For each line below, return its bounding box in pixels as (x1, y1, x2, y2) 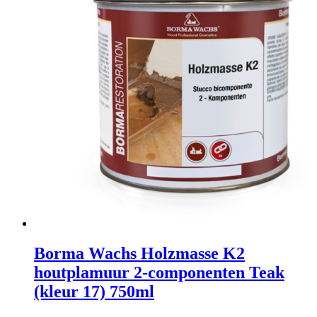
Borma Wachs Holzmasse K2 (34, 243, 245, 263)
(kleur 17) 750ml (34, 282, 154, 301)
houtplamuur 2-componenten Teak (34, 263, 284, 282)
